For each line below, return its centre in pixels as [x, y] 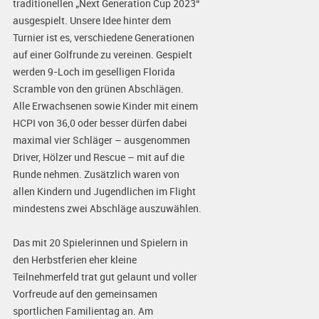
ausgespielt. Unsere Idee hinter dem [91, 21]
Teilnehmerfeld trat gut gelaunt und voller [105, 277]
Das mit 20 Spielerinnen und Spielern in [100, 243]
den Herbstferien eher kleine [74, 260]
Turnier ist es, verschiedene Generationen [103, 38]
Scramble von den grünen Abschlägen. [98, 89]
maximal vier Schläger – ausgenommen [101, 140]
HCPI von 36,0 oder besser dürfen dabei [100, 123]
